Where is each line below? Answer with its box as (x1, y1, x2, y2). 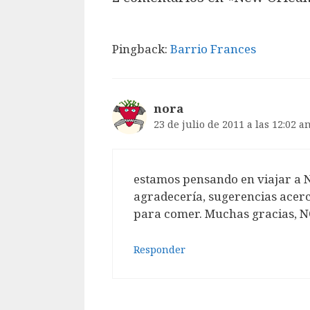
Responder (134, 242, 185, 256)
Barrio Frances (170, 40, 256, 57)
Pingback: (112, 40, 170, 57)
